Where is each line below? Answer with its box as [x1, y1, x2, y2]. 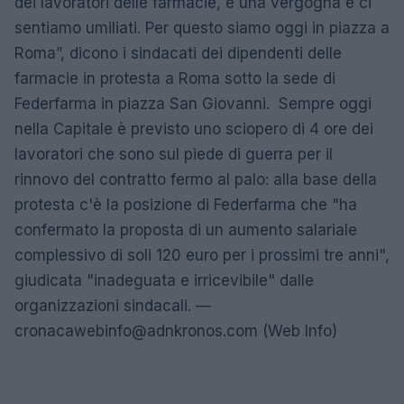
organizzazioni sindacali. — [14, 297, 211, 316]
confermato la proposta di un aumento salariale [14, 221, 357, 240]
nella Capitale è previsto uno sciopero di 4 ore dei [14, 120, 373, 139]
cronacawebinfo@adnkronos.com [14, 322, 258, 341]
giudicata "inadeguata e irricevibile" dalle [14, 271, 314, 290]
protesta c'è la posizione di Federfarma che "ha [14, 196, 357, 215]
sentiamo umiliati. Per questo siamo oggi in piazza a [14, 19, 390, 38]
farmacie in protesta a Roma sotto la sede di [14, 69, 335, 88]
